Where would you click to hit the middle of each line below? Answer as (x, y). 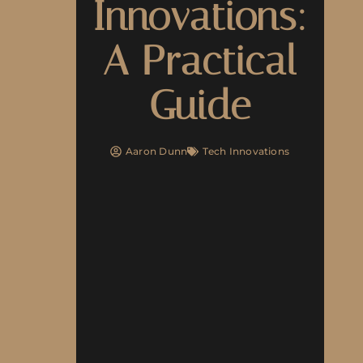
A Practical (200, 62)
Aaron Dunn (156, 152)
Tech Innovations (246, 152)
